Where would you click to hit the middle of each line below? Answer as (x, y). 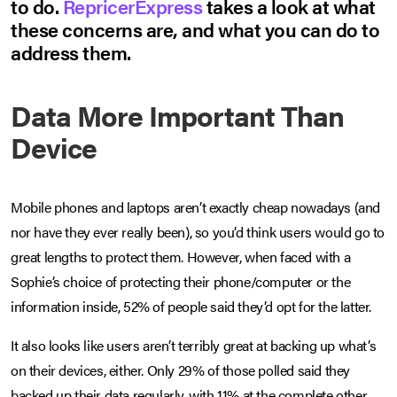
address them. (71, 52)
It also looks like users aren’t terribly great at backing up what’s (194, 346)
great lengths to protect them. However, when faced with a (181, 257)
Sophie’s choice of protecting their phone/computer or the (181, 282)
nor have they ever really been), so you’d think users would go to (198, 232)
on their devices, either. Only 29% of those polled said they (181, 370)
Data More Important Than (177, 115)
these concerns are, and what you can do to (195, 29)
